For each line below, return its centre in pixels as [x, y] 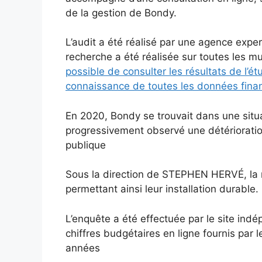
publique [86, 145]
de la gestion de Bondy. [121, 13]
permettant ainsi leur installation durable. [162, 189]
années [83, 248]
